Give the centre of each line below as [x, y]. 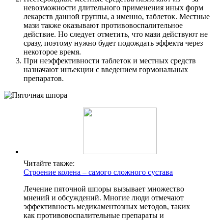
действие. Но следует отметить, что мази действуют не [116, 34]
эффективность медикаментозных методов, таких [107, 207]
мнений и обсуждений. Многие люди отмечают [104, 198]
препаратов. [44, 79]
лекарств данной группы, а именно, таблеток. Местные [117, 17]
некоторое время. [52, 52]
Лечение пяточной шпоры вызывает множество [104, 189]
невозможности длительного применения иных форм [113, 8]
